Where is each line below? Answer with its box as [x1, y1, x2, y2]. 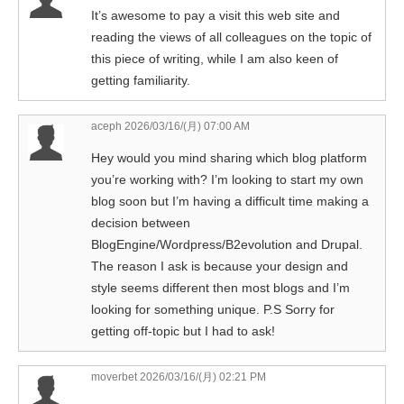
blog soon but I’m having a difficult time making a [91, 193, 369, 208]
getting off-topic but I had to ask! [91, 323, 275, 338]
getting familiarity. [91, 72, 190, 87]
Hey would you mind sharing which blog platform [91, 150, 367, 165]
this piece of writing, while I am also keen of [91, 50, 338, 66]
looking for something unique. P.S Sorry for [91, 301, 335, 317]
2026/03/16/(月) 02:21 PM [137, 370, 266, 383]
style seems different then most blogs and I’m [91, 280, 350, 295]
